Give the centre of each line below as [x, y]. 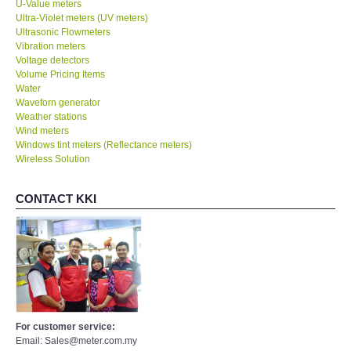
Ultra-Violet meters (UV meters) [82, 18]
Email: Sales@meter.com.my [76, 340]
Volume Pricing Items [60, 74]
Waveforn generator [58, 102]
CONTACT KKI [56, 198]
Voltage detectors [52, 60]
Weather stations [51, 116]
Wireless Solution [53, 159]
